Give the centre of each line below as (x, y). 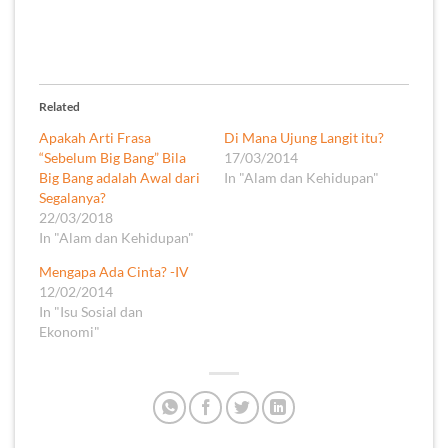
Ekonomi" (69, 331)
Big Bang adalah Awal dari (119, 177)
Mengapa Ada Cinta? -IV (114, 271)
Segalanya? (72, 197)
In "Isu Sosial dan (91, 311)
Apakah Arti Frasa (95, 137)
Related (59, 106)
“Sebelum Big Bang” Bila (112, 157)
